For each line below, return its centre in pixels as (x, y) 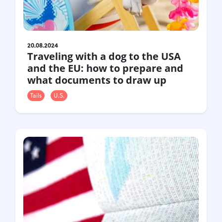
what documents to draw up (97, 80)
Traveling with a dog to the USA (104, 56)
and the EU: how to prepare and (105, 68)
